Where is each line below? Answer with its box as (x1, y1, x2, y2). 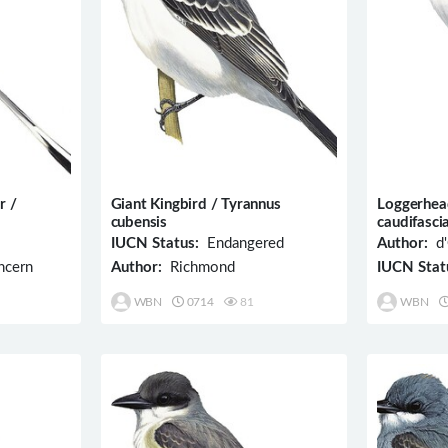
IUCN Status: (110, 236, 199, 252)
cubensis (110, 215, 167, 231)
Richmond (161, 260, 235, 276)
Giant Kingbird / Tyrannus (110, 197, 281, 213)
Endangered (198, 236, 284, 252)
